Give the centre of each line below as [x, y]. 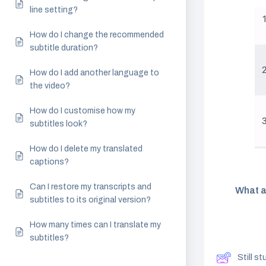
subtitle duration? [64, 48]
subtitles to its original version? [90, 200]
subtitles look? [58, 124]
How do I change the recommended [97, 35]
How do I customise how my [83, 111]
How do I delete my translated [86, 149]
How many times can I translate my [95, 225]
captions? [49, 162]
